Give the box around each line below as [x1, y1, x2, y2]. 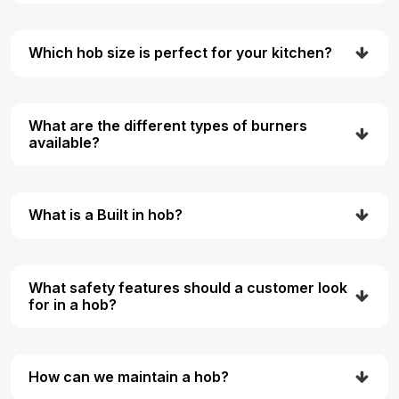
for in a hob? [28, 295, 117, 313]
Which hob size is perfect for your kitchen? [28, 44, 332, 62]
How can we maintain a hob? [28, 368, 229, 387]
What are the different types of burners [28, 116, 307, 134]
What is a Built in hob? [28, 206, 183, 224]
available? [28, 133, 100, 151]
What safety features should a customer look [28, 278, 347, 297]
